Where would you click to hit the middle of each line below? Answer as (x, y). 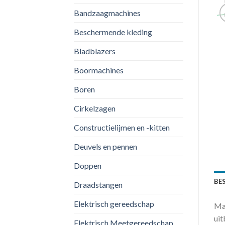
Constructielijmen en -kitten (122, 127)
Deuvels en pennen (105, 146)
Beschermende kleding (113, 32)
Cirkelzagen (95, 108)
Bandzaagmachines (107, 13)
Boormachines (99, 70)
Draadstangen (98, 184)
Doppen (88, 165)
